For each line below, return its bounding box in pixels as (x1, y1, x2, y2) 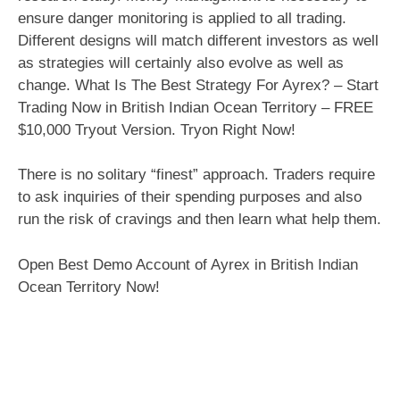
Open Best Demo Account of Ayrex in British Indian (18, 255, 358, 273)
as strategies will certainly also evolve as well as (18, 54, 344, 71)
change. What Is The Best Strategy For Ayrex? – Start (18, 76, 379, 94)
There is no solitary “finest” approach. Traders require (18, 166, 375, 184)
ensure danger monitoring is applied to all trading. (18, 9, 346, 27)
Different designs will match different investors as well (18, 31, 379, 49)
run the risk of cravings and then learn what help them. (18, 211, 381, 229)
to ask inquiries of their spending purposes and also (18, 188, 362, 206)
